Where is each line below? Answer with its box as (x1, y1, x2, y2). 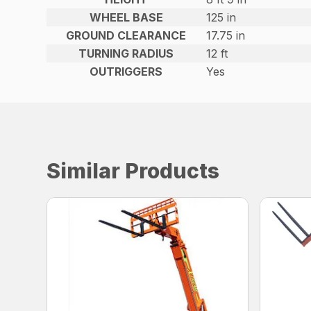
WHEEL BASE (89, 10, 163, 25)
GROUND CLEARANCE (66, 28, 187, 43)
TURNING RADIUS (78, 47, 174, 61)
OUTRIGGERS (90, 65, 163, 79)
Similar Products (47, 158, 220, 184)
